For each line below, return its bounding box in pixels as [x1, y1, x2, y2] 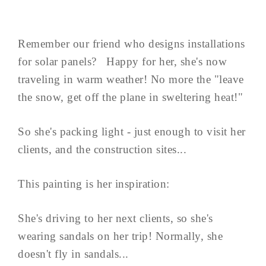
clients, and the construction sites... [18, 143, 186, 156]
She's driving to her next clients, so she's [18, 212, 213, 225]
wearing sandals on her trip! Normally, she [18, 230, 223, 243]
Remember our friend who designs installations [18, 37, 245, 50]
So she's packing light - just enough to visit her [18, 125, 246, 138]
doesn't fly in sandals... [18, 248, 129, 261]
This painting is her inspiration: [18, 178, 170, 191]
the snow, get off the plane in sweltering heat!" [18, 91, 243, 104]
